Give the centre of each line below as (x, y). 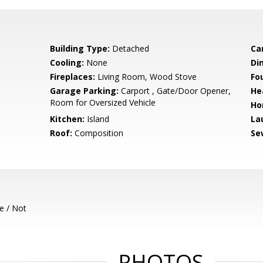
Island (97, 119)
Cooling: (67, 63)
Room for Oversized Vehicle (103, 102)
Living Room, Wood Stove (146, 77)
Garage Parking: (85, 91)
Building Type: (80, 48)
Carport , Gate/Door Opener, (175, 91)
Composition (98, 133)
